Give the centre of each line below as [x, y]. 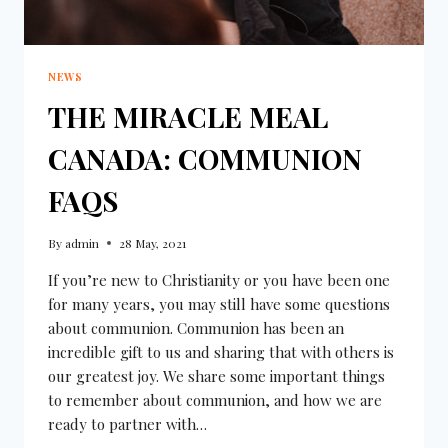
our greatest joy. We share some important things [216, 375]
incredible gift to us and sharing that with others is [221, 351]
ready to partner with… [127, 423]
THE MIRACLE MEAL [188, 116]
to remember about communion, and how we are [215, 399]
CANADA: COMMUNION [205, 158]
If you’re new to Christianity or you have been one [219, 279]
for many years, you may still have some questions [219, 303]
